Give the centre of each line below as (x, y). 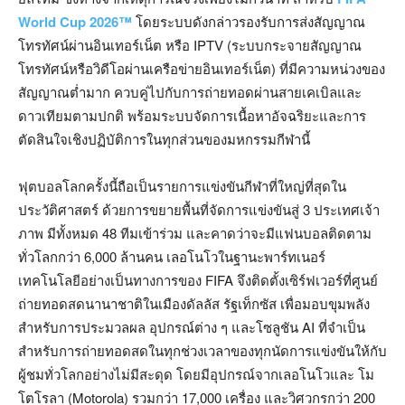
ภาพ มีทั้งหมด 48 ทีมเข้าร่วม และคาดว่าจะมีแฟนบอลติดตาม (195, 232)
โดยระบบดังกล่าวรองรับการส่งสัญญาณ (249, 21)
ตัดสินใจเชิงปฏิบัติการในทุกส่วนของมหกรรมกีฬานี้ (164, 138)
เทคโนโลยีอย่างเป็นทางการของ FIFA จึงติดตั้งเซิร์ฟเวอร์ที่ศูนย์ (198, 279)
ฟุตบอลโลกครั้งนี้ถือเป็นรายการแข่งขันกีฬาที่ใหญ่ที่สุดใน (182, 185)
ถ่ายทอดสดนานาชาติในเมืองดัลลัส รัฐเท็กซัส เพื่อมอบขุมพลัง (194, 303)
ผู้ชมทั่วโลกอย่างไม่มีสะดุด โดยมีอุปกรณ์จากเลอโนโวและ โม (196, 373)
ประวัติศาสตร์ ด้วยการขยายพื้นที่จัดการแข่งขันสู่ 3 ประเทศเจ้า (199, 209)
